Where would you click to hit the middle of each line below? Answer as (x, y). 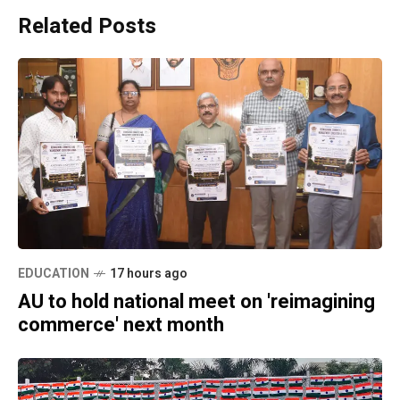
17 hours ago (149, 273)
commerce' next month (121, 325)
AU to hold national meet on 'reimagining (196, 301)
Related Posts (87, 27)
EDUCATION (54, 273)
